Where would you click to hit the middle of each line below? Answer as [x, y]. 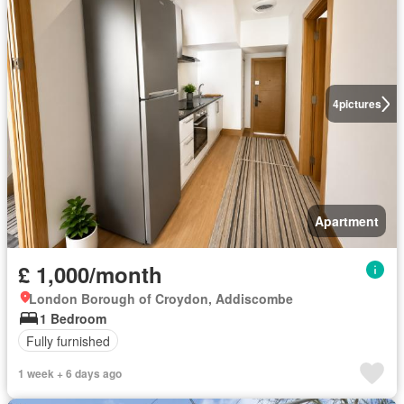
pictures [360, 104]
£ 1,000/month [90, 274]
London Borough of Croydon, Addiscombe [161, 298]
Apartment [347, 221]
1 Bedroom [73, 318]
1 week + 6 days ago [70, 373]
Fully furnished [68, 340]
